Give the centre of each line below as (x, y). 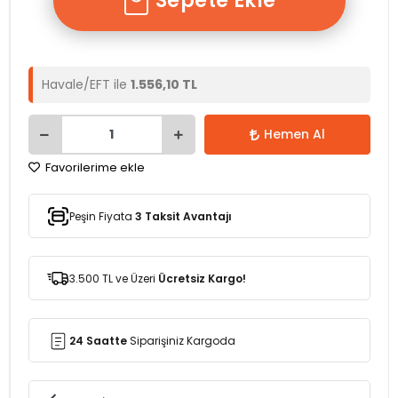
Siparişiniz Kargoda (181, 340)
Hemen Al (294, 134)
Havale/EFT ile (86, 84)
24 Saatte (98, 340)
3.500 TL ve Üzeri (114, 278)
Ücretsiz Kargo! (202, 278)
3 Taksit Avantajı (183, 216)
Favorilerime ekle (94, 167)
